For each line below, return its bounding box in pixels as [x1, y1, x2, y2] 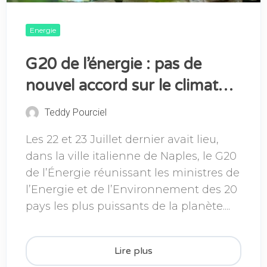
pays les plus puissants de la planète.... [26, 199, 230, 213]
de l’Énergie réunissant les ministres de [26, 166, 240, 179]
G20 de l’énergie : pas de [26, 54, 201, 73]
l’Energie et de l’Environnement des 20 [26, 182, 237, 196]
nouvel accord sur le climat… [26, 76, 233, 95]
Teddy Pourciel [45, 106, 107, 118]
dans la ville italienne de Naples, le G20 [26, 149, 237, 163]
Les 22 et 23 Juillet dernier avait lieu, [26, 132, 219, 146]
